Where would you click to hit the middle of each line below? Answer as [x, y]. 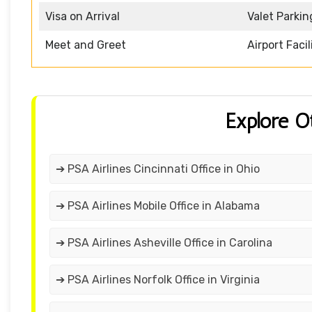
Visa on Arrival [83, 17]
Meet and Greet [86, 45]
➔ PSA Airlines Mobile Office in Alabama [158, 206]
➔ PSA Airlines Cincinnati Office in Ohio [158, 169]
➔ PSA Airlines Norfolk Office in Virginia [158, 280]
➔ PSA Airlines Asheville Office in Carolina [164, 243]
